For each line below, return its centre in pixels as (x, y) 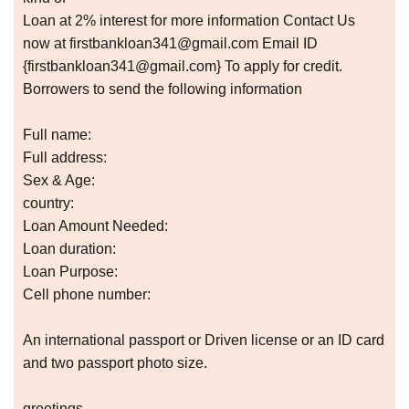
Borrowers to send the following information (163, 89)
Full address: (65, 158)
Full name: (57, 135)
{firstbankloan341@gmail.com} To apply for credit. (183, 67)
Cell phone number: (87, 295)
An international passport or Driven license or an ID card (204, 341)
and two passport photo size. (115, 363)
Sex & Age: (59, 181)
